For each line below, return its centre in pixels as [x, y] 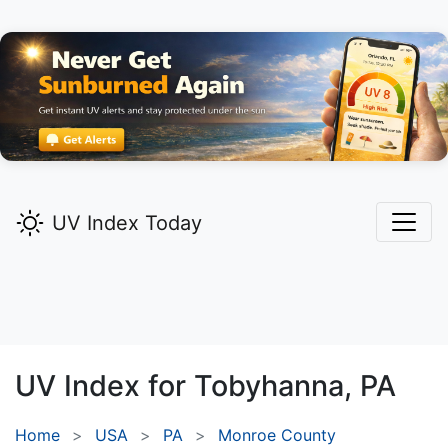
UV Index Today [127, 223]
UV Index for [104, 386]
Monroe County [277, 435]
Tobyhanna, [273, 386]
